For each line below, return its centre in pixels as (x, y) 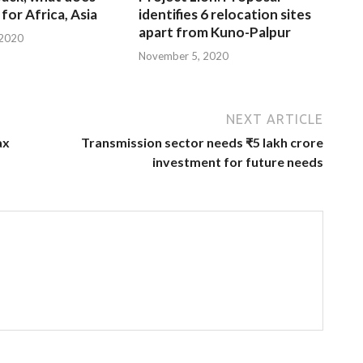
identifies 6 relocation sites (225, 15)
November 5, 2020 (184, 56)
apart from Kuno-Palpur (215, 32)
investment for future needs (238, 161)
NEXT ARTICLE (275, 119)
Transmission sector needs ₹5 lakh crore (202, 142)
